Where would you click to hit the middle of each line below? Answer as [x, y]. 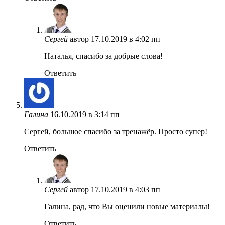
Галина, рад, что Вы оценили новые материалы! [127, 206]
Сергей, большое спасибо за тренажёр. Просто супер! [116, 131]
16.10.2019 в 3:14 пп [85, 114]
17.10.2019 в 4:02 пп [126, 39]
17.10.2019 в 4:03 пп [126, 189]
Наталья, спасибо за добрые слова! [103, 56]
